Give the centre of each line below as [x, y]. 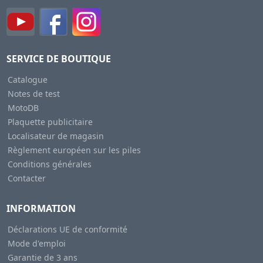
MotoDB [23, 107]
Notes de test [33, 93]
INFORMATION [41, 208]
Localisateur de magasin [55, 136]
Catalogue [27, 79]
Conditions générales [49, 164]
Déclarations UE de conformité [67, 229]
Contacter [26, 178]
